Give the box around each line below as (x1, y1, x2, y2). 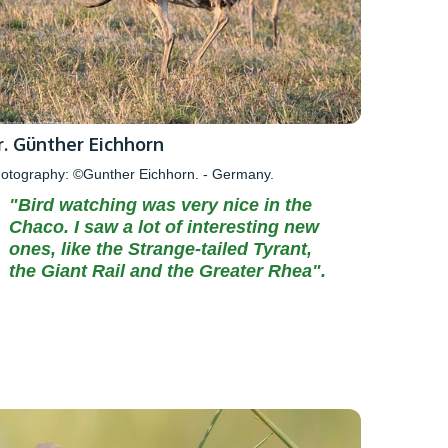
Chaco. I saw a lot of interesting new (9, 217, 320, 238)
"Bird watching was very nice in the (9, 195, 313, 216)
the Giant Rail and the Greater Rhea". (9, 261, 327, 282)
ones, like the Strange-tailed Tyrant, (9, 239, 313, 260)
